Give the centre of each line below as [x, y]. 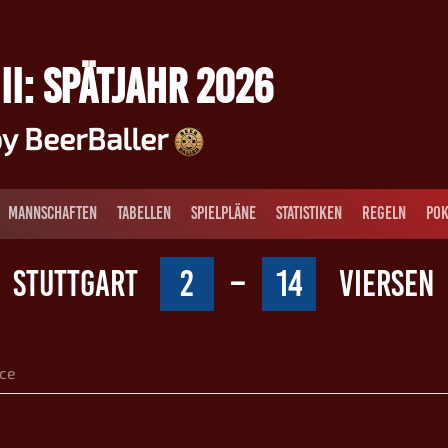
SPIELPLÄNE [223, 213]
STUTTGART [75, 283]
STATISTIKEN [309, 213]
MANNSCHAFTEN [52, 213]
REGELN [384, 213]
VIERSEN [387, 283]
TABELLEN [144, 213]
